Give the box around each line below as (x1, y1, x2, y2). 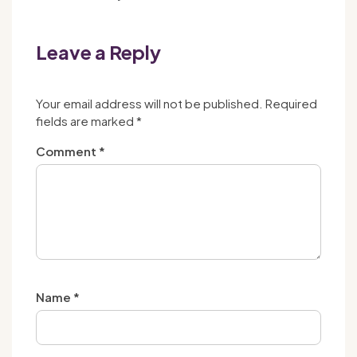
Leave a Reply (36, 39, 161, 64)
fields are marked (36, 112, 136, 128)
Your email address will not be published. (36, 95, 263, 111)
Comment (36, 143, 99, 159)
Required (265, 95, 317, 111)
